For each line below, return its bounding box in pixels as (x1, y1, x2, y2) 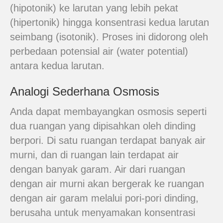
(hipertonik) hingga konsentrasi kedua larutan (10, 17, 209, 28)
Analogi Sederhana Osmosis (10, 85, 159, 98)
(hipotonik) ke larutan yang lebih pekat (10, 2, 178, 13)
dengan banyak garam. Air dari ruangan (10, 164, 185, 175)
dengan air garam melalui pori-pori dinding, (10, 193, 199, 204)
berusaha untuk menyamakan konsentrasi (10, 207, 195, 218)
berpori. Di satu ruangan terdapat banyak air (10, 135, 206, 146)
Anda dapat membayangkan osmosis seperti (10, 106, 207, 117)
